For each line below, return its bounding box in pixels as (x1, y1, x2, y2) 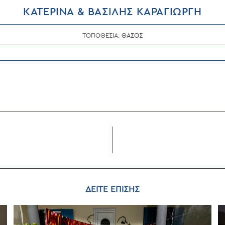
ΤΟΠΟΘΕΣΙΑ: (82, 32, 122, 40)
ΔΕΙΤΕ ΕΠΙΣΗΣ (85, 184, 140, 194)
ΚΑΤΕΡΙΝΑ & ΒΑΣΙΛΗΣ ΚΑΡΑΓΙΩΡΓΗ (23, 6, 202, 19)
